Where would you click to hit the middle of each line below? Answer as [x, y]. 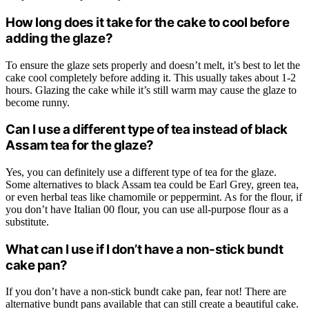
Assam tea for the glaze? [80, 146]
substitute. [27, 221]
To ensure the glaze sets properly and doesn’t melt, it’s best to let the [153, 65]
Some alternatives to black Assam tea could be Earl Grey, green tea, [152, 184]
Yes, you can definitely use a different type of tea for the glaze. [141, 172]
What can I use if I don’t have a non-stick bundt [144, 249]
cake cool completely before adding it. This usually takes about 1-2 [151, 77]
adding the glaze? [59, 38]
